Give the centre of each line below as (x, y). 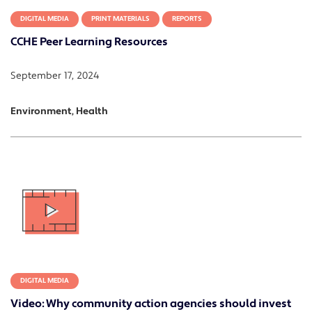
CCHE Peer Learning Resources (89, 42)
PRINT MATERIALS (120, 19)
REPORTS (187, 19)
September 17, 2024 (55, 76)
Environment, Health (59, 112)
